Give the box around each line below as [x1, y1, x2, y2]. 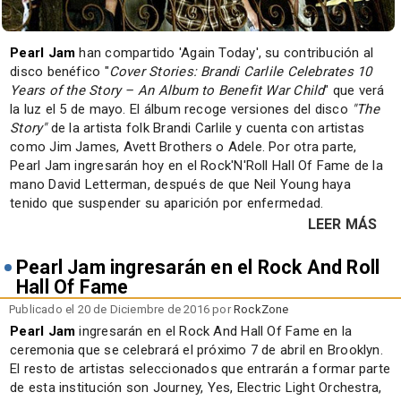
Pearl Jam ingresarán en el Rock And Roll [16, 255, 380, 278]
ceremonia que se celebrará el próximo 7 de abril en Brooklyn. [10, 341, 383, 358]
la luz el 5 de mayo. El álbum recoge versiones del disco [10, 100, 353, 117]
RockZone [234, 302, 289, 316]
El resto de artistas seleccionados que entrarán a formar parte [10, 360, 391, 377]
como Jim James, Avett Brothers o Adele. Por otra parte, [10, 138, 357, 155]
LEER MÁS [307, 215, 378, 233]
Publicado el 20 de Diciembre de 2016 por [9, 302, 234, 316]
